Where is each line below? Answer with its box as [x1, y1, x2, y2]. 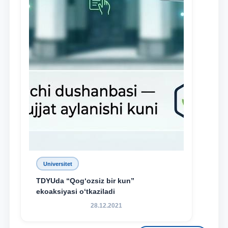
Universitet [43, 160, 72, 167]
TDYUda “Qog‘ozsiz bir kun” [36, 177, 134, 185]
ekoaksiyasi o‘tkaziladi [36, 187, 115, 195]
